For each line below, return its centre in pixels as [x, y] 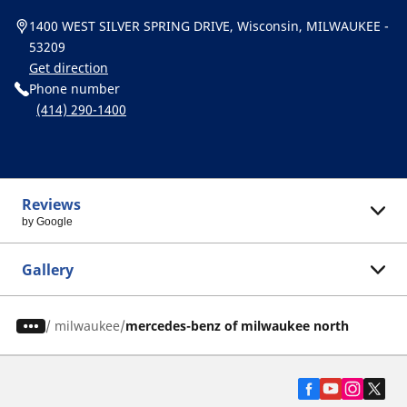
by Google [47, 222]
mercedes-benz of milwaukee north [237, 326]
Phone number [74, 89]
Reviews [51, 204]
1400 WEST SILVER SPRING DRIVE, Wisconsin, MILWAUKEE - [209, 26]
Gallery [48, 270]
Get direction [69, 68]
